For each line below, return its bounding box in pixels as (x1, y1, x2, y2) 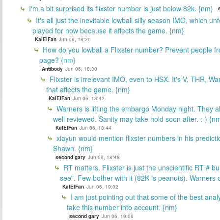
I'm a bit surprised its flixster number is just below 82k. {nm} (27, 3, 213, 14)
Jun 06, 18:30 (65, 65, 97, 73)
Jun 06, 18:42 (73, 95, 105, 102)
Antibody (42, 65, 63, 73)
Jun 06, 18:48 (88, 154, 120, 161)
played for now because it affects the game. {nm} (32, 26, 184, 36)
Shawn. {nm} (53, 143, 93, 154)
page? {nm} (39, 55, 76, 65)
